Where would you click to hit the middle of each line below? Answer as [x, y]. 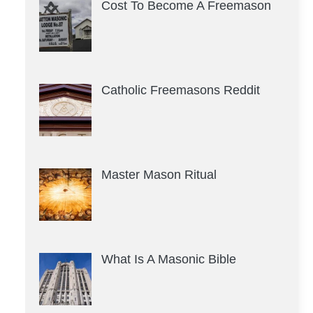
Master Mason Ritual [159, 175]
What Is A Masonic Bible [168, 260]
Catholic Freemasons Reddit [180, 90]
